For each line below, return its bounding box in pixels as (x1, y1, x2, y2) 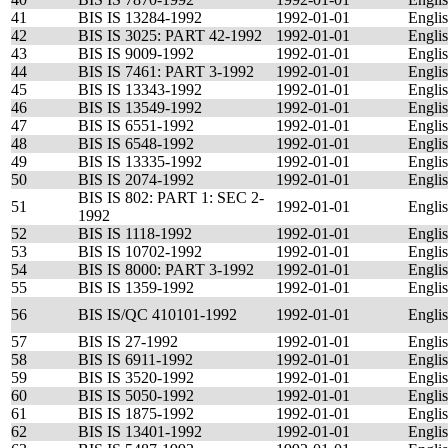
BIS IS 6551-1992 (78, 117, 194, 134)
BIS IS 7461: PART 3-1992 (78, 63, 254, 80)
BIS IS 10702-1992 (78, 243, 202, 260)
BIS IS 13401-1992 (78, 423, 202, 440)
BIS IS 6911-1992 (78, 351, 193, 368)
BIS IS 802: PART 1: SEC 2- (78, 189, 264, 206)
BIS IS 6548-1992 (78, 135, 194, 152)
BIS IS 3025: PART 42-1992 (78, 27, 262, 44)
